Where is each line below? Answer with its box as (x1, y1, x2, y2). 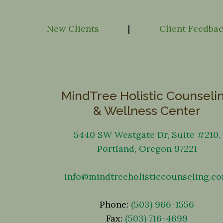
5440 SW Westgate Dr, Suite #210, (73, 129, 221, 140)
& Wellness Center (93, 103, 201, 118)
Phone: (100, 199, 131, 210)
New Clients (46, 23, 99, 34)
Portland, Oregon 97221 (97, 143, 197, 154)
